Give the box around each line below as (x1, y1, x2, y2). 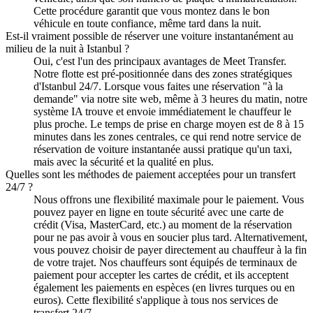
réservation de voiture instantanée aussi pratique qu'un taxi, (34, 143, 292, 155)
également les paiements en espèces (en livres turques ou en (34, 281, 295, 293)
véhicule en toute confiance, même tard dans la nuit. (34, 17, 261, 29)
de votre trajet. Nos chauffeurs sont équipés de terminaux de (34, 256, 297, 268)
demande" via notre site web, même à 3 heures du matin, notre (34, 92, 307, 105)
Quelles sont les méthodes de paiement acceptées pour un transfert (6, 168, 296, 180)
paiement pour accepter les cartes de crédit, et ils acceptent (34, 268, 289, 281)
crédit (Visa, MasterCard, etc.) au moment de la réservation (34, 218, 292, 231)
